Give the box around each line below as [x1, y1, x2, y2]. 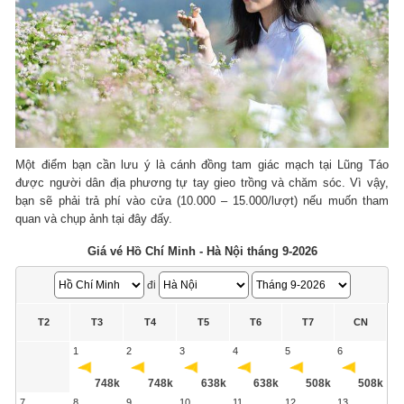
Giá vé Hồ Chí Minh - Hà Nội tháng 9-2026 [87, 243, 317, 258]
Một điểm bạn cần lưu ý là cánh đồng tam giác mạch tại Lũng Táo [15, 157, 389, 171]
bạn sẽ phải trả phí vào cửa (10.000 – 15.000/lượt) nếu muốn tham [15, 193, 389, 207]
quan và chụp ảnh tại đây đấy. [15, 211, 173, 225]
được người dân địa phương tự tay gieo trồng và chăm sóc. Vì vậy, [15, 175, 389, 189]
